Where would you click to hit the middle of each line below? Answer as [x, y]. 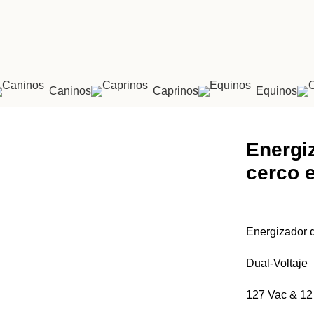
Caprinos [175, 90]
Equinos [276, 90]
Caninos [70, 90]
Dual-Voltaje [277, 263]
